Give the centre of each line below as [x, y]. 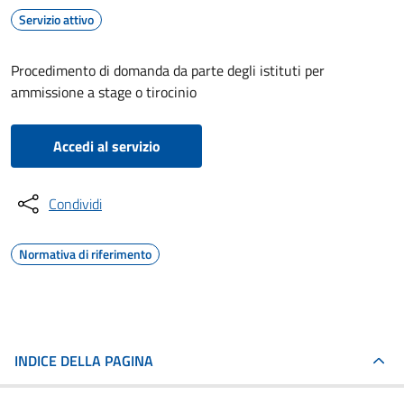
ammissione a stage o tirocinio [104, 92]
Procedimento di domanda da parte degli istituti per [168, 70]
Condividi [75, 204]
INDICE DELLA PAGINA [84, 361]
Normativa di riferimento [85, 254]
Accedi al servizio [106, 146]
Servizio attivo [56, 19]
